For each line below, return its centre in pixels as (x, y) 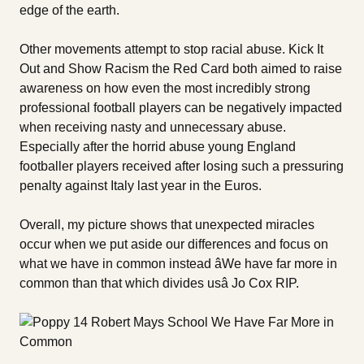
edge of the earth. (71, 10)
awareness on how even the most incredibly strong (165, 88)
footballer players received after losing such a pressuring (182, 166)
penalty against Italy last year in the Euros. (142, 185)
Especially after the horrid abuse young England (158, 146)
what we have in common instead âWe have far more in (178, 263)
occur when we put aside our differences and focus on (174, 244)
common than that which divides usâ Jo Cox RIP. (159, 283)
